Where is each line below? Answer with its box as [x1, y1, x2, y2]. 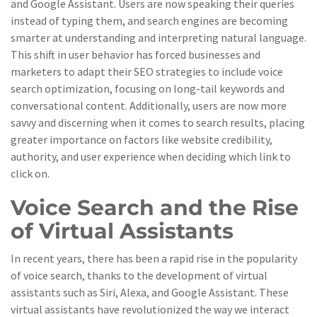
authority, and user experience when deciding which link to [11, 149, 291, 163]
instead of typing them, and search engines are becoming [11, 13, 288, 28]
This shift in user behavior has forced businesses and [11, 47, 260, 62]
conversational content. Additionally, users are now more [11, 98, 287, 113]
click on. [11, 166, 50, 180]
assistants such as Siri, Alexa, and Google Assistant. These [11, 285, 289, 299]
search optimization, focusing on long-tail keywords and [11, 81, 284, 96]
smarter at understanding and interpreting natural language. [11, 30, 306, 45]
